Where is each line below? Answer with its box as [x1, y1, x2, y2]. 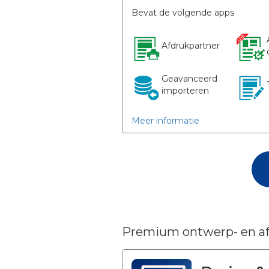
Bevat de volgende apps [131, 7, 234, 19]
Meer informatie [131, 115, 199, 127]
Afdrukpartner [161, 40, 220, 52]
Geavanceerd [161, 73, 217, 85]
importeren [161, 85, 209, 97]
